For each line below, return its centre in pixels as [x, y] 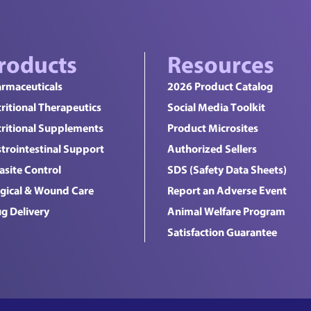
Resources [220, 64]
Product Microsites [212, 128]
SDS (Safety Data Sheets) [227, 170]
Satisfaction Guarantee [222, 232]
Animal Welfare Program [226, 211]
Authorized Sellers [212, 149]
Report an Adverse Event [227, 191]
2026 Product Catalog [220, 86]
